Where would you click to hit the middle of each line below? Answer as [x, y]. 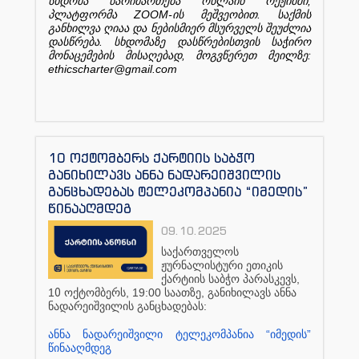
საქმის [294, 14]
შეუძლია [288, 28]
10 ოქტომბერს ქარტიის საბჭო [151, 157]
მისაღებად [153, 55]
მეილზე [288, 55]
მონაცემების [81, 55]
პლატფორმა [83, 14]
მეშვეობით [229, 14]
